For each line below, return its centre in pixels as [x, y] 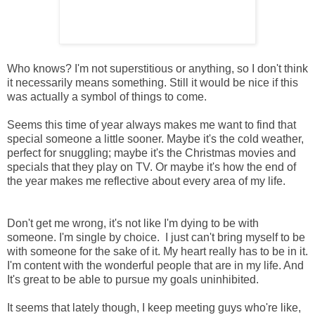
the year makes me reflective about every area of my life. [146, 181]
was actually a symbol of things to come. [107, 96]
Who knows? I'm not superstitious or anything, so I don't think [157, 68]
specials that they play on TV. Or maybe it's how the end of [152, 167]
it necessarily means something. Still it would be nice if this [153, 82]
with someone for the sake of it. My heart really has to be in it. [157, 251]
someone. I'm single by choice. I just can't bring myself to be [156, 237]
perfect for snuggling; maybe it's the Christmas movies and [152, 153]
